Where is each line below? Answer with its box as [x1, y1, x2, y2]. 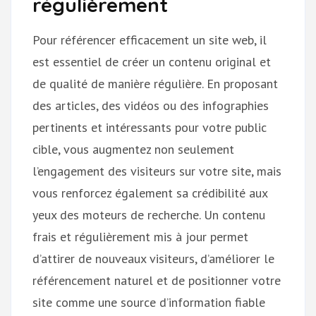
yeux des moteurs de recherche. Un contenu [32, 206, 265, 223]
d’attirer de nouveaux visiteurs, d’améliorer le [32, 250, 274, 267]
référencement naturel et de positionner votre [32, 272, 281, 288]
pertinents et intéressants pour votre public [32, 119, 267, 135]
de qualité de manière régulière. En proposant [32, 75, 278, 92]
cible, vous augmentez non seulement [32, 140, 234, 157]
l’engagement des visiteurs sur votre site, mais [32, 162, 281, 179]
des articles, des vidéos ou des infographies [32, 97, 269, 114]
